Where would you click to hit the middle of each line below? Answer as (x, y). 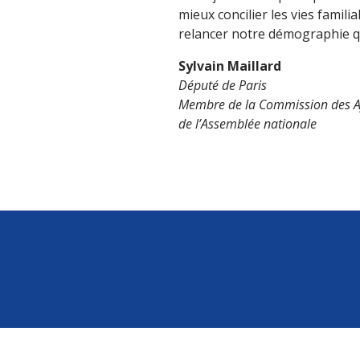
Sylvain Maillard (230, 66)
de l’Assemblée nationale (247, 124)
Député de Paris (223, 85)
